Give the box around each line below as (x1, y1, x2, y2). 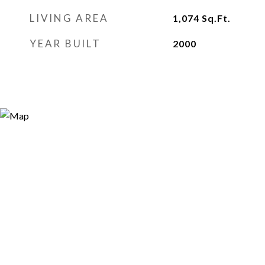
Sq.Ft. (201, 12, 231, 24)
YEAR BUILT (30, 37, 101, 50)
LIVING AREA (30, 12, 109, 24)
